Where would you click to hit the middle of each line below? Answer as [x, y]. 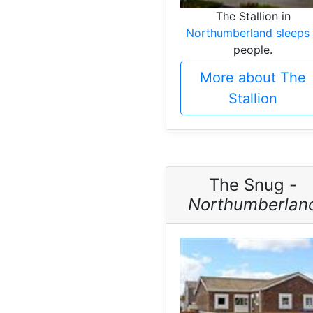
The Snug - [253, 184]
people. [253, 49]
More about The [253, 77]
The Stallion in [253, 16]
